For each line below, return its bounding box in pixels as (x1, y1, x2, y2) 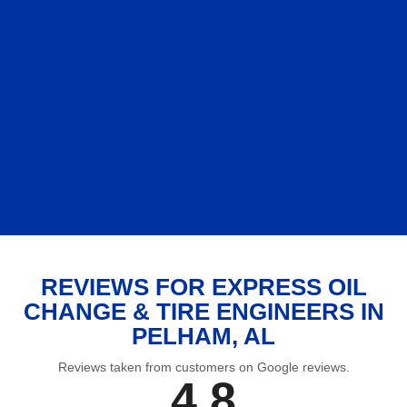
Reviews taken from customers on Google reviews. (57, 359, 350, 374)
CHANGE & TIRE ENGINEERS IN (23, 297, 384, 325)
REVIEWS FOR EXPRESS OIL (40, 273, 367, 301)
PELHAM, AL (132, 322, 275, 350)
